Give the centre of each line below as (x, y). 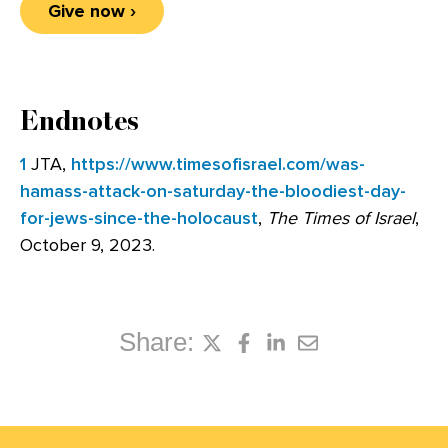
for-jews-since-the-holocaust (139, 218)
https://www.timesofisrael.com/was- (218, 164)
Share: (156, 342)
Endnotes (79, 120)
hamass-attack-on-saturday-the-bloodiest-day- (213, 191)
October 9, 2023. (87, 245)
